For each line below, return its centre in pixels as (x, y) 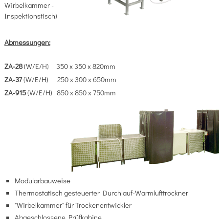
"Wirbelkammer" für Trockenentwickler (74, 205)
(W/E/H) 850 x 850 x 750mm (71, 93)
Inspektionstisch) (31, 16)
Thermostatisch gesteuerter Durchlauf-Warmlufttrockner (101, 193)
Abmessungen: (27, 42)
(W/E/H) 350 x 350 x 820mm (69, 66)
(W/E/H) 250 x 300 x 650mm (70, 79)
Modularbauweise (42, 181)
